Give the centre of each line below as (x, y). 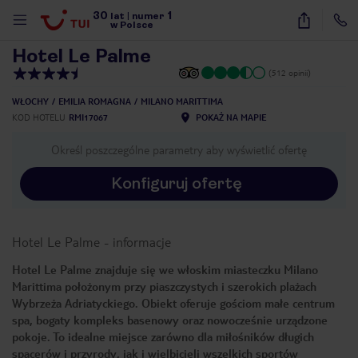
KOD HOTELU (39, 117)
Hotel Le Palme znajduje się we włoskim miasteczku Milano (165, 269)
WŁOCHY (30, 101)
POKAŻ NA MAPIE (231, 117)
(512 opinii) (290, 72)
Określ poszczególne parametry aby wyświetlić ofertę (179, 149)
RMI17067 (88, 117)
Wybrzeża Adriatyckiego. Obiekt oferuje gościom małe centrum (173, 303)
